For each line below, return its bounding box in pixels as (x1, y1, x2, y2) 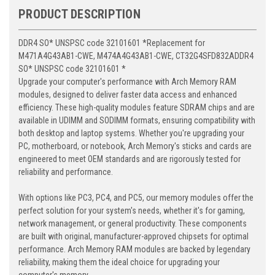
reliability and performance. (18, 167, 113, 177)
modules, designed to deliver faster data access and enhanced (18, 90, 237, 100)
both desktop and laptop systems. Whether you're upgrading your (18, 128, 244, 139)
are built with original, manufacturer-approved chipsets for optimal (18, 231, 249, 242)
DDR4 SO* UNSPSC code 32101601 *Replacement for (18, 38, 205, 48)
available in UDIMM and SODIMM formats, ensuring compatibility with (18, 115, 255, 126)
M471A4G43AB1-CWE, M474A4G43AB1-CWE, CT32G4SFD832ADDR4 (18, 51, 254, 61)
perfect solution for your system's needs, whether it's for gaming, (18, 206, 245, 216)
